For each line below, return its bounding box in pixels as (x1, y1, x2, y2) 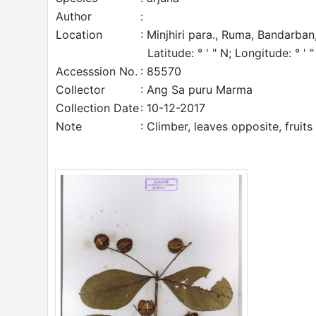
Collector (56, 83, 105, 97)
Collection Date (56, 101, 139, 115)
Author (56, 9, 92, 23)
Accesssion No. (56, 64, 138, 78)
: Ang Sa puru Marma (140, 83, 253, 97)
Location (56, 28, 102, 42)
